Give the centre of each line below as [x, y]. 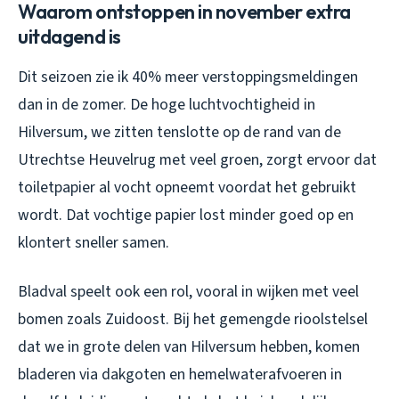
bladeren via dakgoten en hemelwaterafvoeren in [180, 375]
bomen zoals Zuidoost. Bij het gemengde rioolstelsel [193, 320]
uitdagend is [69, 37]
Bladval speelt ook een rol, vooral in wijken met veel [188, 292]
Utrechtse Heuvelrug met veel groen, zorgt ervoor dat [197, 160]
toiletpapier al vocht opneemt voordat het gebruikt [187, 188]
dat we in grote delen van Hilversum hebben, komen [189, 347]
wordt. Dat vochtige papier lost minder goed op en [186, 216]
